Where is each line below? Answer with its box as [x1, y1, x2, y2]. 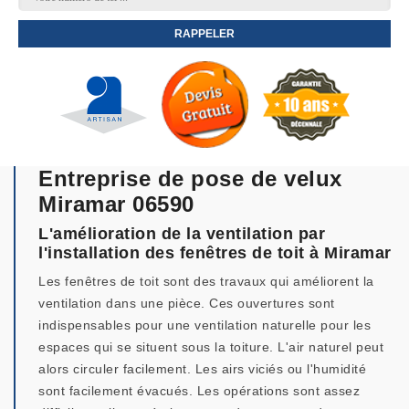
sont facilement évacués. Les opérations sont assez [38, 383, 360, 398]
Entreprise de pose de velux [38, 166, 342, 191]
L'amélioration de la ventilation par [38, 225, 325, 243]
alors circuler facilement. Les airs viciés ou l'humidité [38, 362, 366, 376]
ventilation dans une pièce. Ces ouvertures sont [38, 296, 335, 310]
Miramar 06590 [38, 192, 194, 216]
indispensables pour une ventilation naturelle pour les [38, 318, 371, 332]
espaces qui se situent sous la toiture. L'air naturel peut [38, 340, 383, 354]
